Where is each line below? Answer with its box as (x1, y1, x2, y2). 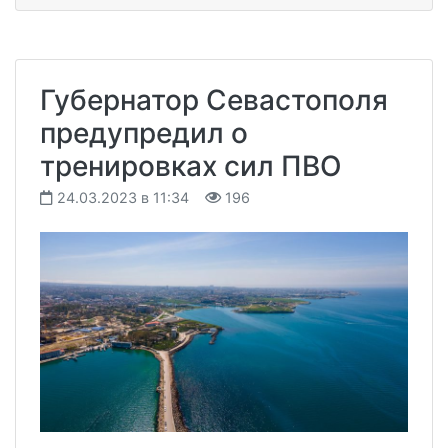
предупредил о (40, 115, 248, 150)
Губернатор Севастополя (40, 82, 388, 117)
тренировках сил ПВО (40, 148, 342, 183)
